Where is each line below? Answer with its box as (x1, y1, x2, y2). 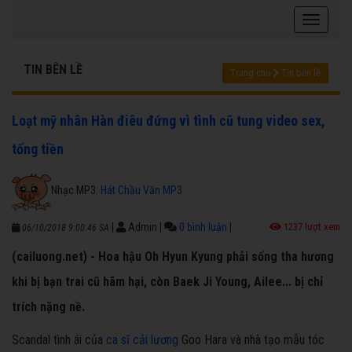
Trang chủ (230, 67, 270, 79)
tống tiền (12, 141, 64, 158)
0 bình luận (179, 221, 227, 234)
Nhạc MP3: (51, 183, 101, 196)
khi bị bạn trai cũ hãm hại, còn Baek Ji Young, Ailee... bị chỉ (12, 274, 323, 290)
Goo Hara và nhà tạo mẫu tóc (178, 332, 324, 348)
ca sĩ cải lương (106, 332, 178, 348)
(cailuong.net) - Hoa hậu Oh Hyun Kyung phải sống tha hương (12, 249, 334, 265)
